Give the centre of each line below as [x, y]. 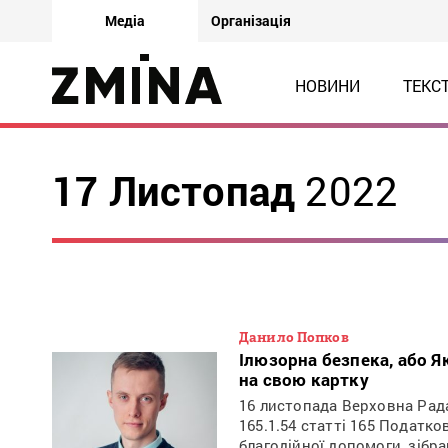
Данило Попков [294, 337]
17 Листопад [179, 190]
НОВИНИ [327, 85]
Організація [251, 20]
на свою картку [304, 379]
